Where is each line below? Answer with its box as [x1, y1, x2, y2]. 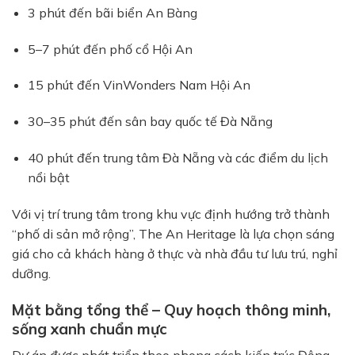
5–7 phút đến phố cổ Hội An [28, 40, 193, 57]
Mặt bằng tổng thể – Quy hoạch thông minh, [12, 300, 330, 319]
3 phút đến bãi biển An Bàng [28, 4, 197, 21]
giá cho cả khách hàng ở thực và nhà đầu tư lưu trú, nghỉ [12, 245, 338, 261]
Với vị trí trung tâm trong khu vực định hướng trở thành [12, 205, 330, 222]
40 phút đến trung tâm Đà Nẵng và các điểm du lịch [28, 150, 328, 166]
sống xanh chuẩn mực [12, 319, 167, 338]
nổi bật [28, 170, 70, 186]
